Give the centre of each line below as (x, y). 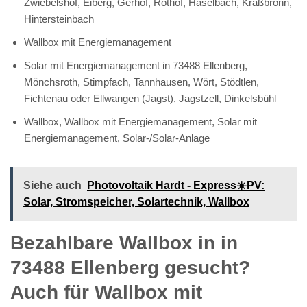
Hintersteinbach (59, 19)
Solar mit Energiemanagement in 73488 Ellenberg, (136, 65)
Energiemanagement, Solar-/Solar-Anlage (117, 138)
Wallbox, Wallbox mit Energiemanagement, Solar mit (140, 121)
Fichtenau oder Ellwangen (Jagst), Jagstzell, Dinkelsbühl (150, 98)
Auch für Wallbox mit (106, 292)
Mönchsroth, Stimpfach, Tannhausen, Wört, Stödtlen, (142, 82)
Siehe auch (52, 185)
